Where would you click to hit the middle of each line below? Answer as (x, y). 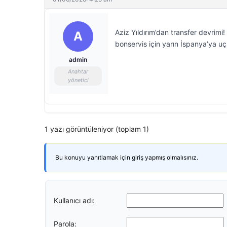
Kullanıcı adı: (74, 200)
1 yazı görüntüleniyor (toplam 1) (97, 129)
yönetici (78, 80)
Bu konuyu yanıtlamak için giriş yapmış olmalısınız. (127, 157)
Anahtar (78, 71)
